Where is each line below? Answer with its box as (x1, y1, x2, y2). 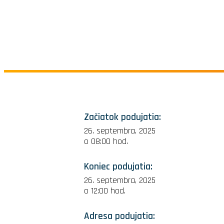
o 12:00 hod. (84, 185, 125, 196)
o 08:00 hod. (84, 135, 128, 147)
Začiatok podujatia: (84, 110, 161, 123)
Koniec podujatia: (84, 160, 152, 173)
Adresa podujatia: (84, 209, 155, 222)
